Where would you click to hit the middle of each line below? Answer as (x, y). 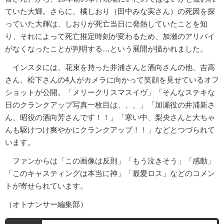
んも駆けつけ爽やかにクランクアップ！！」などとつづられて (110, 129)
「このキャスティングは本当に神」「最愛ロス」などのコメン (110, 173)
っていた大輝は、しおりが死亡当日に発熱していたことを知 (106, 23)
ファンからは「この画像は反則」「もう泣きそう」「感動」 (110, 160)
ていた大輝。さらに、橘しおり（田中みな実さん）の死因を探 (110, 11)
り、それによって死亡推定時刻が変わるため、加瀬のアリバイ (110, 36)
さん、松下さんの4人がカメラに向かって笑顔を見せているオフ (112, 79)
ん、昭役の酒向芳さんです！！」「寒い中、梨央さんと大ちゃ (110, 117)
